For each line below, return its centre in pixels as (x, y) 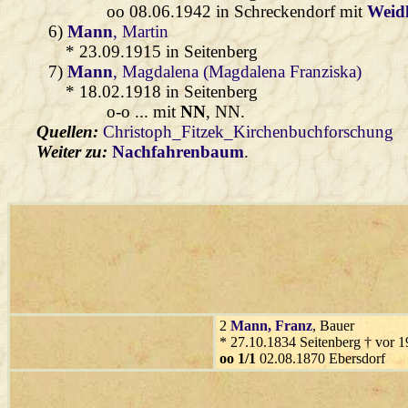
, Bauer (333, 325)
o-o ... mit (144, 111)
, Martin (141, 31)
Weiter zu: (72, 151)
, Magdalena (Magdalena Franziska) (238, 71)
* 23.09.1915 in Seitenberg (162, 51)
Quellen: (70, 131)
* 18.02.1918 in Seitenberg (162, 91)
